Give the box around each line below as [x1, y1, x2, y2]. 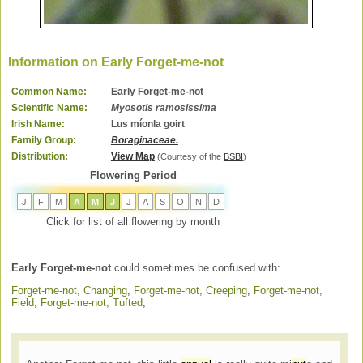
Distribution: [11, 151, 68, 163]
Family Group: [11, 135, 76, 147]
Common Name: [11, 86, 87, 98]
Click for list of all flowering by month [46, 215, 220, 228]
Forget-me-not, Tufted [41, 296, 143, 309]
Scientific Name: [11, 102, 88, 114]
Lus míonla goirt [110, 118, 185, 130]
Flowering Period [89, 169, 177, 181]
